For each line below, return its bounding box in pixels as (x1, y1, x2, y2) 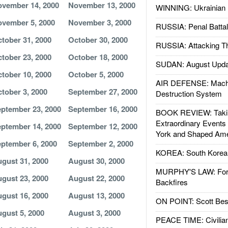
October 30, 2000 (68, 34, 128, 45)
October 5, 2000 (68, 69, 124, 80)
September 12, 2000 (68, 121, 137, 132)
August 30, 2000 (68, 155, 125, 166)
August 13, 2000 (68, 190, 125, 201)
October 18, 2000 (68, 51, 128, 63)
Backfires (155, 177, 188, 187)
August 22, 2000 (68, 173, 125, 184)
